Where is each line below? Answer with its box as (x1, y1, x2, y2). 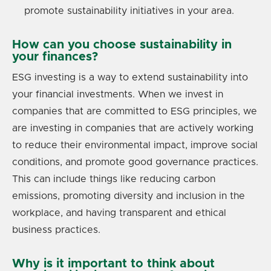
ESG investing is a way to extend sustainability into (12, 72, 248, 82)
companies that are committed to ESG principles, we (12, 106, 257, 116)
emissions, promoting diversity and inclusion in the (12, 191, 245, 201)
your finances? (12, 50, 98, 63)
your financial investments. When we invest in (12, 89, 223, 99)
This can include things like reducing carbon (12, 174, 215, 184)
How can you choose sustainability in (12, 38, 232, 51)
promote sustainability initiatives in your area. (24, 5, 234, 16)
